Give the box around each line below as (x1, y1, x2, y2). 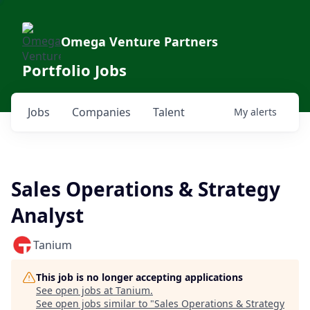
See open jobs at (36, 284, 116, 297)
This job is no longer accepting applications (36, 271, 243, 284)
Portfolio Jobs (22, 60, 127, 80)
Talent (153, 104, 185, 120)
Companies (72, 104, 131, 120)
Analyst (11, 202, 84, 228)
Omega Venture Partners (61, 33, 218, 50)
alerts (250, 105, 277, 118)
